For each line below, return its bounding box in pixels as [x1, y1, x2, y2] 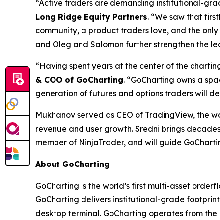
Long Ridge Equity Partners [35, 12, 147, 22]
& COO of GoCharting [35, 75, 123, 85]
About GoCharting [35, 159, 110, 169]
